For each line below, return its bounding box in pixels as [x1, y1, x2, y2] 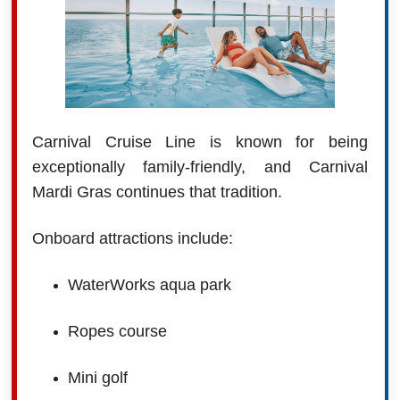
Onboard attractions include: [31, 229, 233, 247]
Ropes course [67, 321, 167, 340]
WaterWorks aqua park [67, 275, 231, 294]
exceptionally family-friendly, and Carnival [31, 157, 369, 176]
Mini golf [67, 368, 128, 387]
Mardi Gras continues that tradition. [31, 182, 282, 201]
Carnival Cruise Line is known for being [31, 132, 369, 151]
